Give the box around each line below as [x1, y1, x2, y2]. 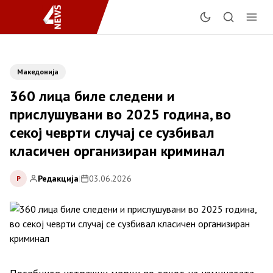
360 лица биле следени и [10, 87, 175, 105]
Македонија [17, 67, 58, 76]
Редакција [38, 172, 79, 184]
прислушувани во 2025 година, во [10, 105, 231, 124]
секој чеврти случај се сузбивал [10, 123, 214, 142]
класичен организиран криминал [10, 141, 225, 160]
